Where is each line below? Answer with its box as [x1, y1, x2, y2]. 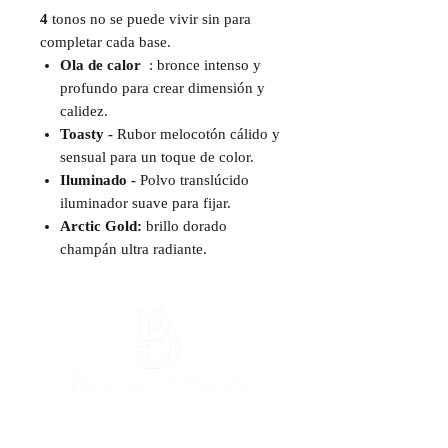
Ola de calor [60, 57, 145, 73]
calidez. [60, 103, 108, 119]
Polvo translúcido [136, 172, 249, 188]
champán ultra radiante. [60, 241, 207, 257]
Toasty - [60, 126, 113, 142]
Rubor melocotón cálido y [113, 126, 280, 142]
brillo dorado [142, 218, 227, 234]
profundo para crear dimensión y [60, 80, 265, 96]
